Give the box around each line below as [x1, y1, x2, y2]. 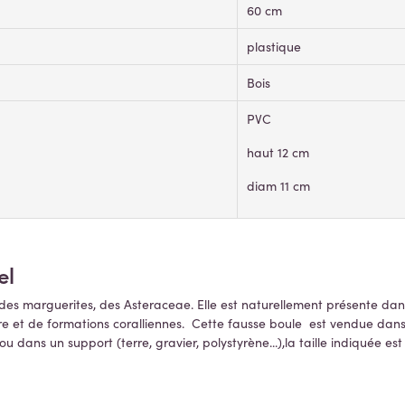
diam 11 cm [247, 177, 310, 195]
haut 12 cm [247, 144, 309, 162]
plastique [247, 38, 301, 56]
